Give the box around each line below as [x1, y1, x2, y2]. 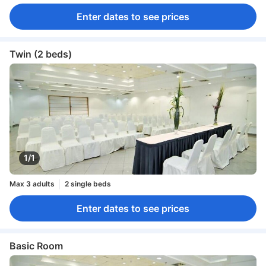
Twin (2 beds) [9, 47, 72, 60]
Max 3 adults [9, 179, 55, 189]
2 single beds [65, 179, 111, 189]
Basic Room [9, 239, 63, 252]
